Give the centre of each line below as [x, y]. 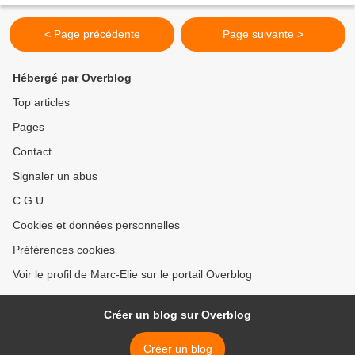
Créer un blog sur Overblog [177, 315]
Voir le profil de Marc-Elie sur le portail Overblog [132, 274]
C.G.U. [30, 200]
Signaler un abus [55, 176]
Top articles [41, 102]
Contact [32, 151]
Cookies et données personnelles [96, 225]
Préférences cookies [64, 250]
